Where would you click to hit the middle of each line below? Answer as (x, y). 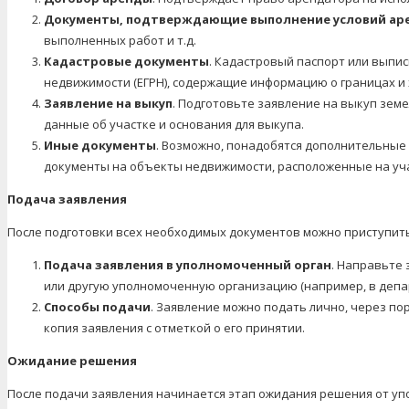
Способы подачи (97, 306)
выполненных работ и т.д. (120, 40)
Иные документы (100, 145)
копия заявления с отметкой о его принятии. (174, 327)
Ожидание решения (72, 360)
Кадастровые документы (126, 61)
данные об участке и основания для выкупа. (174, 124)
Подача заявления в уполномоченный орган (188, 264)
